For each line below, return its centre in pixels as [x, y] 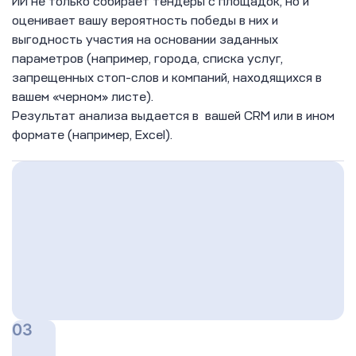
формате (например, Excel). [92, 135]
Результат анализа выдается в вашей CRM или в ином [173, 116]
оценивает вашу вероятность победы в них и [145, 20]
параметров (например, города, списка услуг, [147, 58]
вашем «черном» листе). [83, 97]
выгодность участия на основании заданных [145, 39]
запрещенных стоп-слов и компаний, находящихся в [167, 77]
